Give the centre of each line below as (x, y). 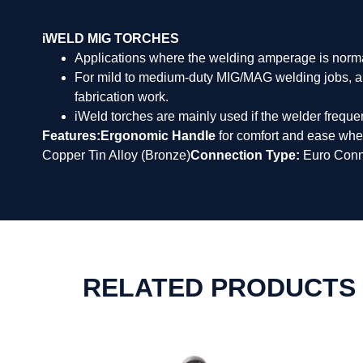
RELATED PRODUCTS (219, 287)
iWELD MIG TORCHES (111, 39)
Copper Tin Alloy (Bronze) (116, 156)
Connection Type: (247, 156)
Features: (71, 136)
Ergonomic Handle (160, 136)
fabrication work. (122, 97)
